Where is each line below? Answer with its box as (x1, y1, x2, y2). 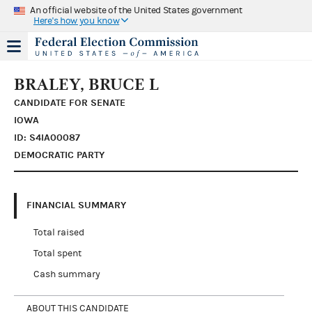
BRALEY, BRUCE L (14, 74, 159, 94)
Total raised (33, 226, 84, 238)
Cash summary (33, 268, 100, 280)
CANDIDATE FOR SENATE (14, 96, 125, 109)
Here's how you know (33, 15, 120, 26)
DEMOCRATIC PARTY (14, 148, 104, 161)
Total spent (33, 247, 81, 259)
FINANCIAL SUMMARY (26, 199, 126, 211)
